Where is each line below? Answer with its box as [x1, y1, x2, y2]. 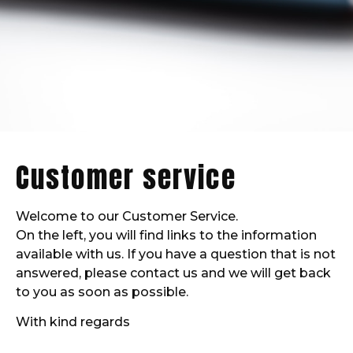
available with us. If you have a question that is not [16, 246, 336, 262]
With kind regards [16, 314, 130, 329]
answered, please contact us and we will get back [16, 265, 331, 281]
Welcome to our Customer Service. [16, 208, 238, 224]
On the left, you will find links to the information [16, 227, 317, 243]
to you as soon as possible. [16, 284, 188, 299]
